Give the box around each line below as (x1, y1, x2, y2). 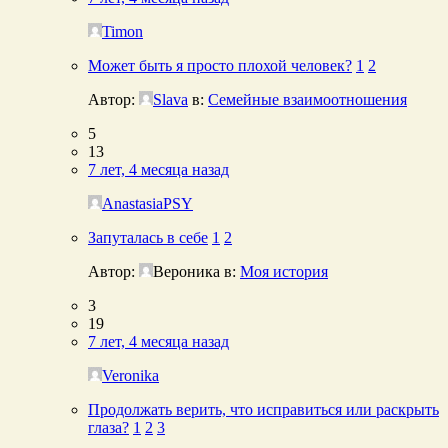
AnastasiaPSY (102, 194, 193, 212)
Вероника (153, 262, 220, 280)
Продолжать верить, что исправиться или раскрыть (88, 400, 439, 418)
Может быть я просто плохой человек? (88, 56, 352, 74)
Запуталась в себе (88, 228, 208, 246)
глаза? (88, 418, 129, 436)
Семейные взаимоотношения (208, 90, 407, 108)
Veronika (102, 366, 159, 384)
